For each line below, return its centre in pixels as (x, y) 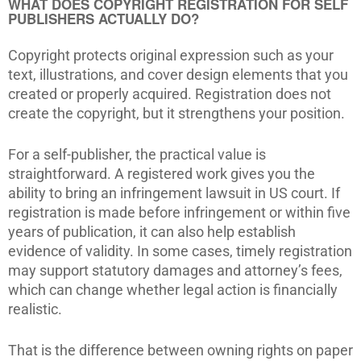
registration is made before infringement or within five (179, 212)
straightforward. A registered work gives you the (162, 174)
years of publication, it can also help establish (152, 232)
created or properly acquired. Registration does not (170, 94)
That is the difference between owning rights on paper (180, 350)
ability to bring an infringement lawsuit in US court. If (174, 193)
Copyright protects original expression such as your (171, 55)
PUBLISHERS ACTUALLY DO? (104, 18)
